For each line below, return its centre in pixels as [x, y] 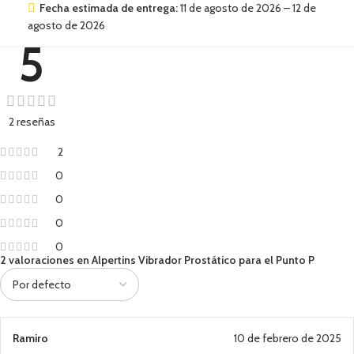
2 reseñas [32, 122]
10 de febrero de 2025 [288, 339]
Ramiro [30, 339]
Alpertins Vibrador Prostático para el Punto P [203, 260]
